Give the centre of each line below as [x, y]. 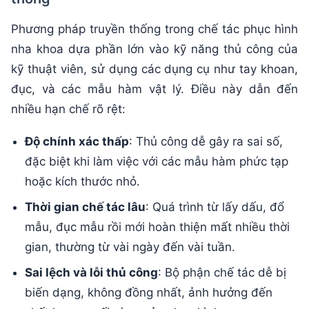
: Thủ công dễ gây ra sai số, [206, 142]
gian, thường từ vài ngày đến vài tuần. [130, 247]
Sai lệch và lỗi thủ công [91, 273]
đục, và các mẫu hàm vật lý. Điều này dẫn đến [154, 89]
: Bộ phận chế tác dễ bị [222, 273]
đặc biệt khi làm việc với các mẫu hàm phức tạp [157, 162]
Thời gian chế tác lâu [85, 207]
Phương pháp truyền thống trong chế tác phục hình [154, 29]
